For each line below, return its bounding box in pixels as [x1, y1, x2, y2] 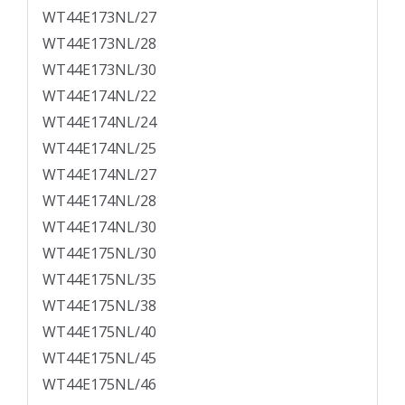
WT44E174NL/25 [42, 138, 156, 159]
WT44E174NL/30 [42, 217, 156, 238]
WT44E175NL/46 [42, 374, 156, 395]
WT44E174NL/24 [42, 112, 156, 133]
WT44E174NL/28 [42, 191, 156, 212]
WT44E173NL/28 [42, 33, 156, 54]
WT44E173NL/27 [42, 7, 156, 28]
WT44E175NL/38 [42, 296, 156, 316]
